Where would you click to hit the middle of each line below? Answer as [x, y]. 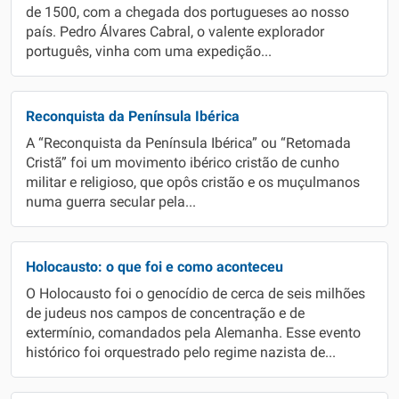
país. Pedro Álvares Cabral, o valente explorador [175, 32]
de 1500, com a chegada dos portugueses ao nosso [187, 12]
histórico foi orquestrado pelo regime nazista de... [181, 353]
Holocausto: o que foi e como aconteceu [155, 267]
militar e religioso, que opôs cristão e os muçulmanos [193, 183]
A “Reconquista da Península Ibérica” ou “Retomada [188, 143]
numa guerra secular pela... [111, 202]
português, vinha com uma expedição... [149, 52]
